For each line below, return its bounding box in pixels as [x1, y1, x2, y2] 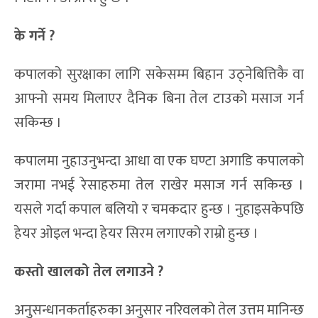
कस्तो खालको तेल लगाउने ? [14, 260, 163, 285]
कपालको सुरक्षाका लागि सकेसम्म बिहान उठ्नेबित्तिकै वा [14, 62, 304, 87]
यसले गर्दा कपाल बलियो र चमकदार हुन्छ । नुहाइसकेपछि [14, 197, 304, 222]
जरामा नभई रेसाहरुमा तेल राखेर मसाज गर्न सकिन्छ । [14, 173, 304, 198]
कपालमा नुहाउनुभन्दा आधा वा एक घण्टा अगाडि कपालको [14, 149, 304, 174]
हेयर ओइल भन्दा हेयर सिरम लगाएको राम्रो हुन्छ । [14, 221, 258, 246]
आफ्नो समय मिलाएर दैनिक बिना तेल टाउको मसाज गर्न [14, 87, 304, 111]
